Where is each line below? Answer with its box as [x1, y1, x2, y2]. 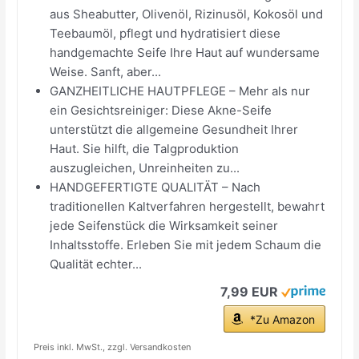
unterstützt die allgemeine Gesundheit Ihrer [50, 121, 299, 137]
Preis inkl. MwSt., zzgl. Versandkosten [34, 341, 192, 353]
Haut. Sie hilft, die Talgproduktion [50, 140, 240, 156]
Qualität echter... [50, 256, 143, 272]
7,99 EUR [220, 283, 278, 300]
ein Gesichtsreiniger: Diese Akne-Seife [50, 102, 272, 118]
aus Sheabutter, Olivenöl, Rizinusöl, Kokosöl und [50, 6, 324, 22]
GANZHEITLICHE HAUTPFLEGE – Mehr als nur [50, 83, 311, 99]
